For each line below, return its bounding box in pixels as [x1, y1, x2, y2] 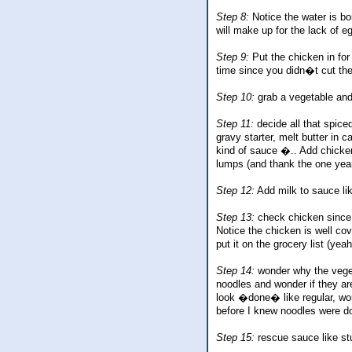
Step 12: [216, 185, 255, 197]
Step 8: [216, 11, 249, 24]
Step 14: [216, 265, 255, 277]
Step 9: [216, 51, 249, 64]
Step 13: [216, 211, 255, 224]
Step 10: [216, 91, 255, 104]
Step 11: [216, 118, 254, 130]
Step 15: [216, 332, 255, 344]
